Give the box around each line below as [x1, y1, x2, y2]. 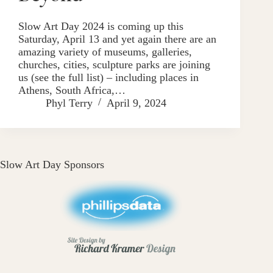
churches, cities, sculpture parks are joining [18, 58, 210, 71]
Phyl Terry [46, 96, 93, 109]
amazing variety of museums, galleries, [18, 45, 192, 58]
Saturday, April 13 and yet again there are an [18, 32, 216, 45]
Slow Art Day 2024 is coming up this [18, 19, 183, 32]
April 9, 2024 [107, 96, 166, 109]
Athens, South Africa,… [18, 83, 126, 96]
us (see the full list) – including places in [18, 71, 199, 83]
